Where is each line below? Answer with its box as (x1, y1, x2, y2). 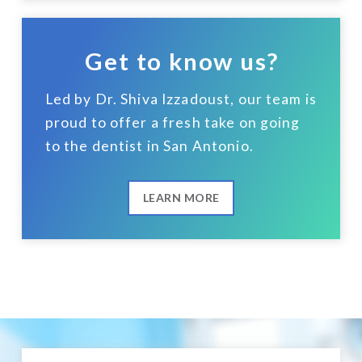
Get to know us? (85, 47, 279, 76)
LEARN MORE (142, 191, 220, 205)
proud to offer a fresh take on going (44, 114, 301, 132)
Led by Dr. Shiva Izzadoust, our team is (44, 90, 317, 108)
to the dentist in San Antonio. (44, 137, 254, 155)
